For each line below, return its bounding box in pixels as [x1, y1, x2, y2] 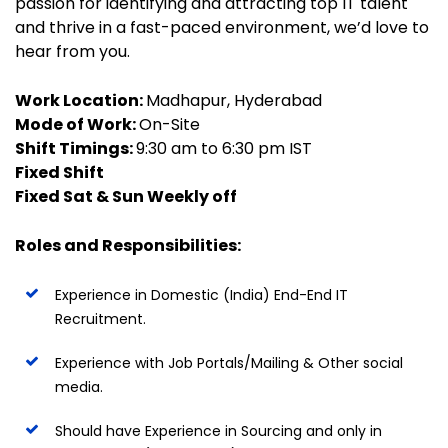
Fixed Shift [15, 161, 104, 184]
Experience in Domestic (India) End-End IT [55, 285, 348, 305]
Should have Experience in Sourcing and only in [55, 421, 382, 441]
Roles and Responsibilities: [15, 234, 241, 257]
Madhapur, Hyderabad [146, 89, 322, 112]
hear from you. [15, 40, 130, 63]
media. [55, 377, 103, 397]
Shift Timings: [15, 137, 136, 160]
